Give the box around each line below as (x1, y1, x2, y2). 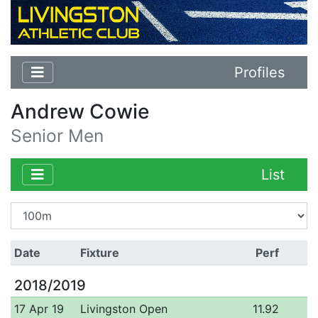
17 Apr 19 (13, 301, 64, 316)
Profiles (234, 63, 285, 81)
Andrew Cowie (11, 99, 149, 124)
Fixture (79, 245, 119, 260)
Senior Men (11, 124, 104, 146)
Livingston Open (79, 301, 168, 316)
